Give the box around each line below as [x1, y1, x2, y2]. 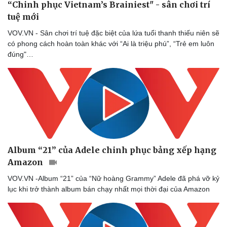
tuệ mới [8, 11, 39, 22]
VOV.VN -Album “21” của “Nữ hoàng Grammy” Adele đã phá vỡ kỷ [8, 174, 219, 183]
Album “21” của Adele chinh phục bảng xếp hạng [8, 145, 216, 156]
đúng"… [8, 50, 33, 58]
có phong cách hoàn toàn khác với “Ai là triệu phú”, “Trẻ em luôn [8, 39, 214, 48]
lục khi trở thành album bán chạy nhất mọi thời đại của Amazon [8, 185, 210, 194]
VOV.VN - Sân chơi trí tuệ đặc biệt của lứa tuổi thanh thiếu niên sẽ [8, 28, 219, 37]
